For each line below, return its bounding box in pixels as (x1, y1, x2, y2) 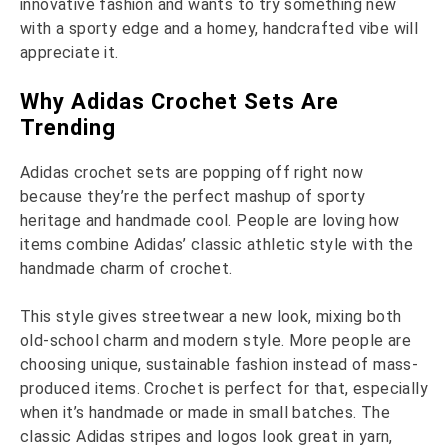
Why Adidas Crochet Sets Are (20, 89, 339, 115)
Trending (20, 115, 116, 141)
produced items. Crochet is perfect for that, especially (20, 379, 428, 399)
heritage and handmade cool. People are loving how (20, 211, 400, 231)
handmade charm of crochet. (20, 259, 237, 279)
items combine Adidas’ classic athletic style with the (20, 235, 414, 255)
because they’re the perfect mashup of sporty (20, 187, 366, 207)
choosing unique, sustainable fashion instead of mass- (20, 355, 419, 375)
